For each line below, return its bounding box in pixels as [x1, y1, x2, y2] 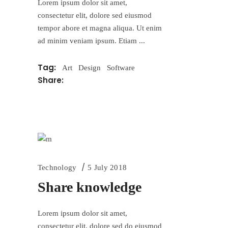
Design [78, 63, 101, 72]
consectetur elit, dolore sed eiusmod [38, 11, 152, 19]
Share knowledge [38, 179, 141, 195]
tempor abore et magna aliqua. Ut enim [38, 23, 162, 32]
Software [107, 63, 135, 72]
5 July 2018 [88, 163, 127, 172]
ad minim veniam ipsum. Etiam [38, 36, 139, 45]
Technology [38, 163, 77, 172]
